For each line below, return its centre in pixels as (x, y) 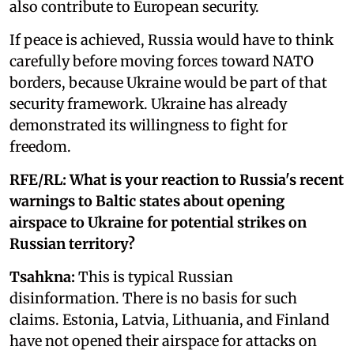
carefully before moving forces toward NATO (162, 61)
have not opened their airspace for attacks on (163, 341)
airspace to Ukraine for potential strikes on (158, 222)
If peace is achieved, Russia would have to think (171, 40)
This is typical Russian (154, 277)
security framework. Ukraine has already (148, 104)
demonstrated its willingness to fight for (149, 125)
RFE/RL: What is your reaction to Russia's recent (177, 179)
